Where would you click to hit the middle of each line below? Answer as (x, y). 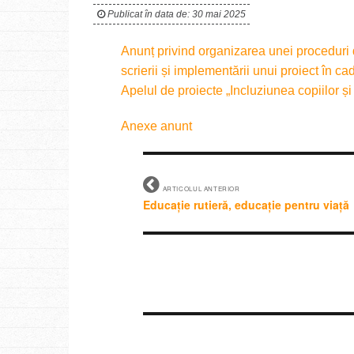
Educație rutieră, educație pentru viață (247, 204)
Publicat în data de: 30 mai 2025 (175, 14)
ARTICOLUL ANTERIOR (200, 188)
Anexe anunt (156, 126)
